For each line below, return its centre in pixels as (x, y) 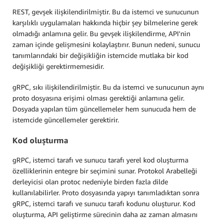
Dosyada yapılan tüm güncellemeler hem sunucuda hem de (104, 109)
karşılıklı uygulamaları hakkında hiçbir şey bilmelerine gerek (105, 23)
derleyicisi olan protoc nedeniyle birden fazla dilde (90, 182)
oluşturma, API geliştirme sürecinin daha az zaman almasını (105, 215)
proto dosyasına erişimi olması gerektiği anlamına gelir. (98, 98)
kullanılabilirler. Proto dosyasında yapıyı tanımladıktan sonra (106, 193)
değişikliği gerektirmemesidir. (58, 66)
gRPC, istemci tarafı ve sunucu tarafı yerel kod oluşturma (100, 160)
